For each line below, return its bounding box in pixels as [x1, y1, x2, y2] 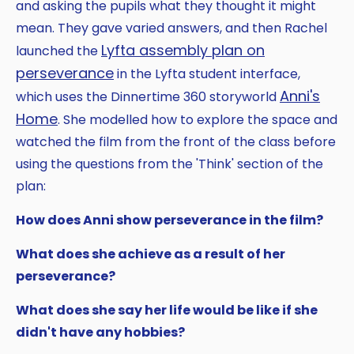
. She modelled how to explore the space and [58, 110, 337, 129]
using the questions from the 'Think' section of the [16, 154, 323, 173]
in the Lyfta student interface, [114, 64, 300, 83]
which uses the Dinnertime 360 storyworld [16, 87, 280, 106]
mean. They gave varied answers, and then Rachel [16, 18, 327, 37]
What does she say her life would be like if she [16, 300, 318, 319]
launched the [16, 41, 101, 60]
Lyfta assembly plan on [101, 40, 265, 60]
